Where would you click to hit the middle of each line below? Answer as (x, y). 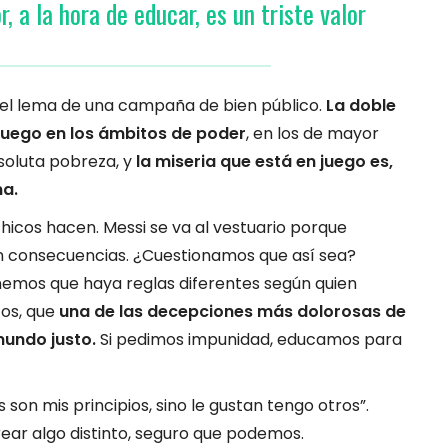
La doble (361, 105)
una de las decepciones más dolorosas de (232, 311)
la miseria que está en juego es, (264, 161)
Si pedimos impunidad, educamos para (249, 339)
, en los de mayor (312, 133)
